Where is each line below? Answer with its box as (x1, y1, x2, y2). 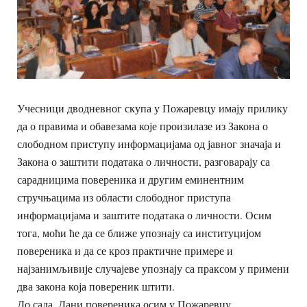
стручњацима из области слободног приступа (17, 190, 231, 204)
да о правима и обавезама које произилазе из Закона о (17, 119, 268, 133)
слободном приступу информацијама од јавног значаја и (17, 136, 281, 151)
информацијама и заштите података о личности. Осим (17, 208, 271, 222)
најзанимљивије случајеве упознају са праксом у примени (17, 261, 289, 275)
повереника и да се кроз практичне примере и (17, 243, 233, 258)
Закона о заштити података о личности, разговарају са (17, 154, 270, 169)
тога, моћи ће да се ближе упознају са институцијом (17, 225, 261, 240)
